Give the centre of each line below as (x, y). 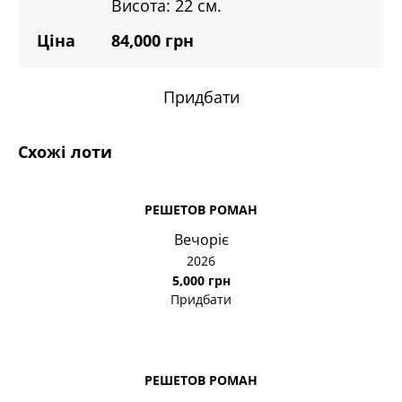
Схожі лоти (65, 152)
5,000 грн (201, 280)
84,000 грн (153, 40)
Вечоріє (201, 240)
